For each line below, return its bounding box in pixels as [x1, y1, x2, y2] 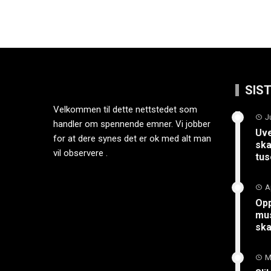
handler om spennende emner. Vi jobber [53, 119, 211, 129]
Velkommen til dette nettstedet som [53, 104, 198, 115]
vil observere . [53, 148, 108, 158]
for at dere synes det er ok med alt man [53, 133, 212, 144]
